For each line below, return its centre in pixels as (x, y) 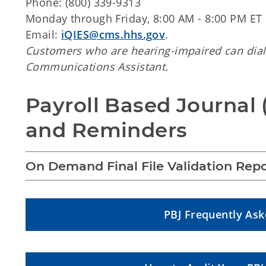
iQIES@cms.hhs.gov (113, 34)
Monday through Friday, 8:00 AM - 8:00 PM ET (144, 18)
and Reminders (107, 130)
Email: (44, 34)
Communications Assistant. (97, 66)
